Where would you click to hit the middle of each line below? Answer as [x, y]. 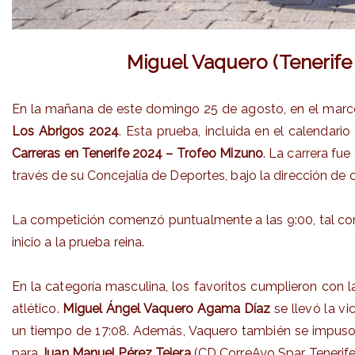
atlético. [37, 308]
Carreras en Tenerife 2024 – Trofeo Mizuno [137, 153]
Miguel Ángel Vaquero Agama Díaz [167, 308]
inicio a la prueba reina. [78, 242]
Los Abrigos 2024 [65, 131]
